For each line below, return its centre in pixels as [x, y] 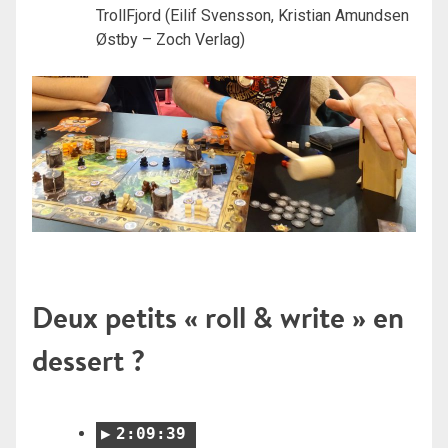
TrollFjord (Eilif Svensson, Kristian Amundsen [252, 15]
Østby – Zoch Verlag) [170, 39]
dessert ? [88, 360]
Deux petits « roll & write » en [218, 317]
